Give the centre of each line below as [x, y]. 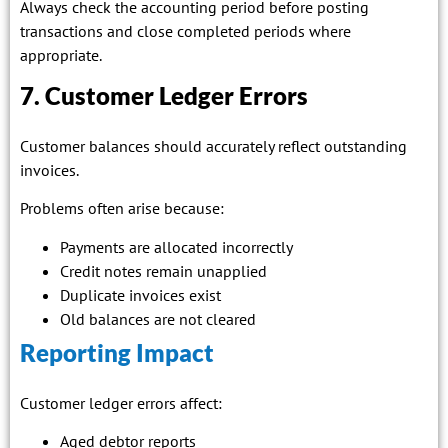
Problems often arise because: [122, 208]
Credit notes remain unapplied [163, 270]
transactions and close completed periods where [185, 31]
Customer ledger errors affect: [121, 402]
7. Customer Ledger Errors [164, 95]
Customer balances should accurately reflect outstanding [213, 145]
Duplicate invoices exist [140, 294]
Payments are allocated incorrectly [176, 246]
